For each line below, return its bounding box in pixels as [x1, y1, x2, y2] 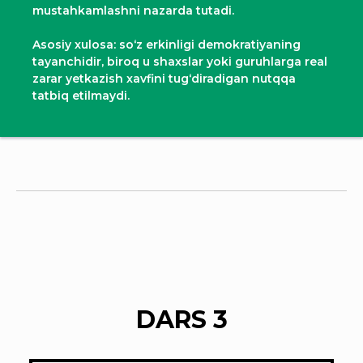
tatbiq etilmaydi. [32, 88, 130, 103]
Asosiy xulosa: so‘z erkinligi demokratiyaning [32, 36, 301, 52]
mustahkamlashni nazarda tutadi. [32, 2, 234, 18]
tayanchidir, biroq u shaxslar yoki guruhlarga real [32, 53, 327, 69]
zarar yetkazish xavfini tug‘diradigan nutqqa [32, 70, 296, 86]
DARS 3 [135, 304, 228, 335]
